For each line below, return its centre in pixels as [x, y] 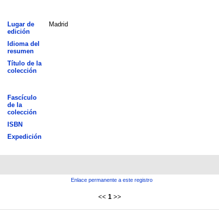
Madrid [58, 24]
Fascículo [22, 97]
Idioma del [23, 44]
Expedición [24, 136]
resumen [20, 51]
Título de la [24, 63]
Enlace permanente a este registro [111, 180]
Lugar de [21, 24]
